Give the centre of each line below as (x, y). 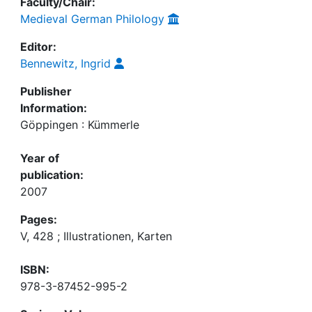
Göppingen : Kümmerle (80, 125)
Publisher (46, 91)
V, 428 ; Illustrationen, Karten (96, 236)
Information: (54, 108)
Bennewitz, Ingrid (65, 63)
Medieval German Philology (92, 19)
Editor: (38, 47)
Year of (40, 158)
